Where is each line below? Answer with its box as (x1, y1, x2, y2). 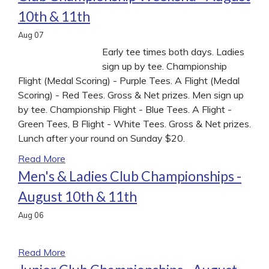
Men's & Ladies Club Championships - (18, 167, 241, 184)
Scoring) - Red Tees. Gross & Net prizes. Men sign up (18, 88, 244, 101)
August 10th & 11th (18, 187, 137, 205)
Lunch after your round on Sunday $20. (18, 131, 185, 144)
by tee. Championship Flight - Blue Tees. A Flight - (18, 103, 232, 115)
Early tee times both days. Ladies (102, 45, 244, 58)
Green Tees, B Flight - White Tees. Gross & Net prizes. (18, 117, 251, 130)
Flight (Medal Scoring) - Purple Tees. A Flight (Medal (18, 74, 240, 86)
